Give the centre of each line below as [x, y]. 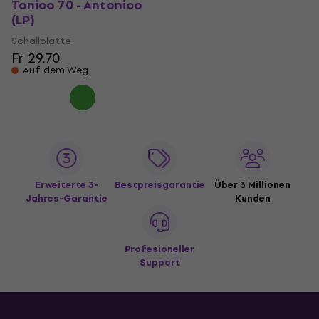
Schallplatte [41, 41]
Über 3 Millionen [253, 185]
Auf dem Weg [56, 70]
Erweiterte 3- [66, 185]
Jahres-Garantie [66, 199]
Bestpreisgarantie [159, 185]
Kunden [252, 199]
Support [159, 263]
